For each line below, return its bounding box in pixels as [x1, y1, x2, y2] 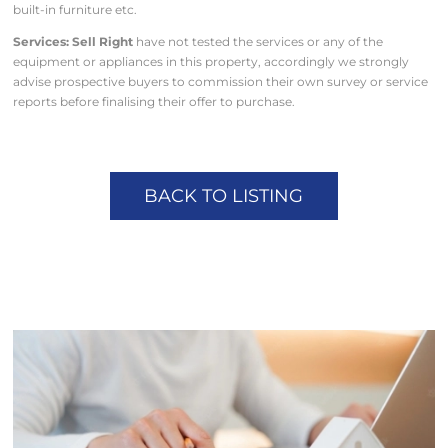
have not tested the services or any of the [133, 33, 384, 49]
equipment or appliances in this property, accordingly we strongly [13, 53, 410, 69]
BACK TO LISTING [144, 184, 304, 207]
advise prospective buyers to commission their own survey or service [13, 73, 429, 89]
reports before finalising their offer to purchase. [13, 93, 296, 109]
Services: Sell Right [13, 33, 134, 49]
